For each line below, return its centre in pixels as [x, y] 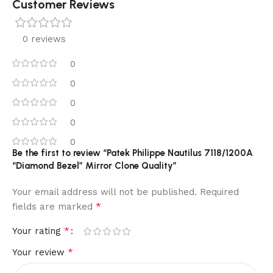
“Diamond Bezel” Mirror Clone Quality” [94, 166]
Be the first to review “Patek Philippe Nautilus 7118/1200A [133, 153]
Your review [40, 252]
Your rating [38, 231]
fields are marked [54, 207]
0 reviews [44, 39]
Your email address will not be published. [105, 192]
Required [219, 192]
